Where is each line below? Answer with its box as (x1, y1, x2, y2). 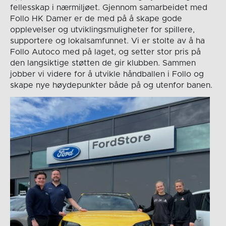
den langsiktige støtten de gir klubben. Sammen (10, 59, 196, 68)
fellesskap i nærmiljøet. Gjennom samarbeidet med (10, 4, 207, 12)
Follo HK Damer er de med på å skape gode (10, 15, 182, 23)
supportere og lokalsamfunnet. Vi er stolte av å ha (10, 37, 205, 45)
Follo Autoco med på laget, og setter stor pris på (10, 48, 201, 56)
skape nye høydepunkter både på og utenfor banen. (10, 81, 212, 90)
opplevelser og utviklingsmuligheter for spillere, (10, 26, 195, 34)
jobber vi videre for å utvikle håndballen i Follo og (10, 70, 204, 79)
